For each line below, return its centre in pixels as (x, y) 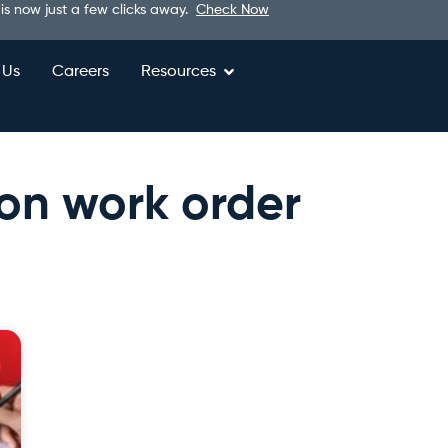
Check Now (232, 10)
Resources (178, 72)
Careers (80, 72)
